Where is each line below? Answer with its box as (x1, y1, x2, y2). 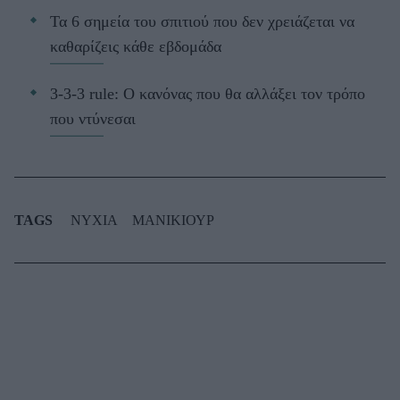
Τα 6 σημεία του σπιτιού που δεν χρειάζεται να (50, 12, 354, 31)
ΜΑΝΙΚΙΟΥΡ (132, 212, 214, 229)
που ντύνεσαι (50, 110, 136, 129)
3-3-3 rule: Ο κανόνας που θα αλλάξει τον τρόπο (50, 85, 365, 104)
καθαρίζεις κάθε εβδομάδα (50, 37, 221, 56)
